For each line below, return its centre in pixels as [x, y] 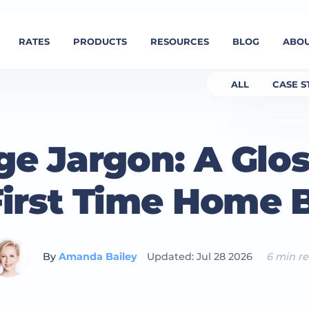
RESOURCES [180, 41]
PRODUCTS [100, 41]
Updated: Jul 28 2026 [200, 256]
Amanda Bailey [98, 256]
